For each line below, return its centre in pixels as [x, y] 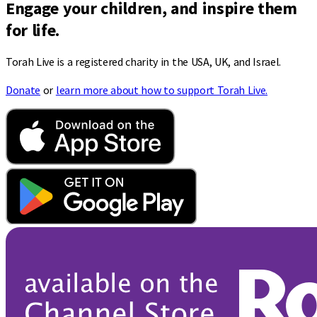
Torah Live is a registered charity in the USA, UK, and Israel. [144, 62]
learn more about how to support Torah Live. [162, 90]
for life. [33, 30]
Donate [23, 90]
